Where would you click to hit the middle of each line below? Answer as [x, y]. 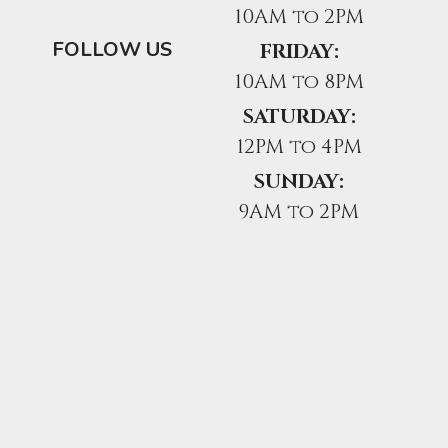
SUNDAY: [299, 182]
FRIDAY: [299, 52]
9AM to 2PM [299, 212]
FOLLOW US [112, 49]
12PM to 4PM [299, 147]
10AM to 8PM [299, 82]
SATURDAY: [299, 117]
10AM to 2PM [299, 17]
